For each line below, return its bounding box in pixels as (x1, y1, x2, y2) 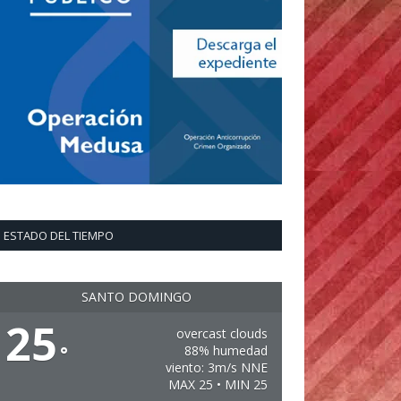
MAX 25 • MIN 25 (167, 376, 268, 393)
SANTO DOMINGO (81, 288, 192, 305)
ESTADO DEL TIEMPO (4, 227, 114, 243)
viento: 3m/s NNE (165, 359, 268, 376)
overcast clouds (175, 325, 268, 342)
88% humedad (183, 342, 268, 359)
